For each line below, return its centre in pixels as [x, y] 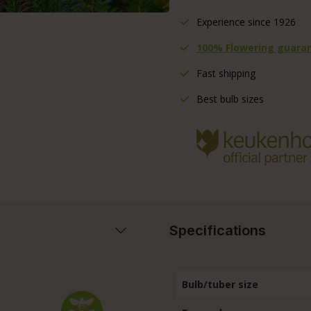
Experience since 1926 [245, 22]
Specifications [218, 230]
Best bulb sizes [229, 99]
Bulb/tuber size [220, 284]
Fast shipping [225, 73]
